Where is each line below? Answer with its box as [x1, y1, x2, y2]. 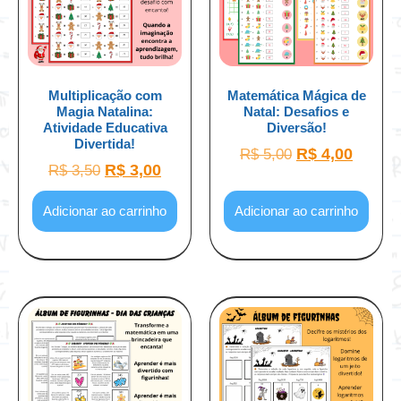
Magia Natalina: [56, 103, 153, 119]
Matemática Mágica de [226, 87, 366, 103]
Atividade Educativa [42, 119, 167, 135]
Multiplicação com [47, 87, 162, 103]
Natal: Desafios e [243, 103, 349, 119]
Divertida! [74, 135, 135, 151]
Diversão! [266, 119, 327, 135]
